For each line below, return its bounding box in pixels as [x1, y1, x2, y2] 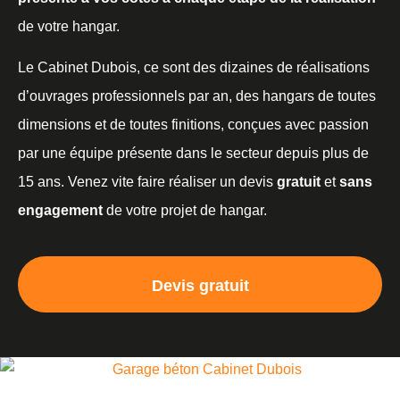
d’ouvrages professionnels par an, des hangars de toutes [18, 88, 376, 104]
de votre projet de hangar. [103, 203, 267, 219]
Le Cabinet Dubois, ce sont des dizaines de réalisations [18, 60, 370, 76]
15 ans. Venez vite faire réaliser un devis [18, 174, 277, 190]
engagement [18, 203, 103, 219]
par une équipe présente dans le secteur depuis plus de [18, 146, 369, 162]
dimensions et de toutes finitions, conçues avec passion [18, 117, 369, 133]
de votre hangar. [18, 18, 120, 34]
